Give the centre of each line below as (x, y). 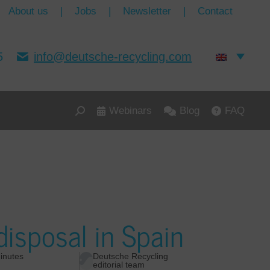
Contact (215, 11)
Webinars (130, 111)
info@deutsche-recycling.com (113, 56)
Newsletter (147, 11)
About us (28, 11)
